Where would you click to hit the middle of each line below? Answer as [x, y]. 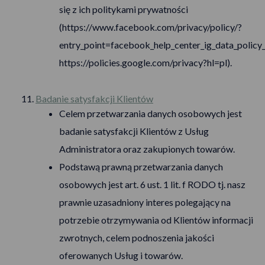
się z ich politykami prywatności [124, 9]
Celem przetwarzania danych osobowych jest [151, 113]
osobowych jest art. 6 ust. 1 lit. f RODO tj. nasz [152, 184]
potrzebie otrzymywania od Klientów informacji [156, 220]
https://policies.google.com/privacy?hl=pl [143, 62]
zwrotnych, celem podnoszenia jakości [137, 237]
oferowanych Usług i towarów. [121, 255]
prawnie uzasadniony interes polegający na [145, 202]
